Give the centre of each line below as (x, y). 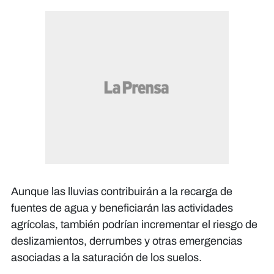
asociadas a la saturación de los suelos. (106, 257)
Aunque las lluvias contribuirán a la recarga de (122, 191)
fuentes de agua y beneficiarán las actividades (122, 208)
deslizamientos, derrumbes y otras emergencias (127, 241)
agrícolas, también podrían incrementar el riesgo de (134, 224)
